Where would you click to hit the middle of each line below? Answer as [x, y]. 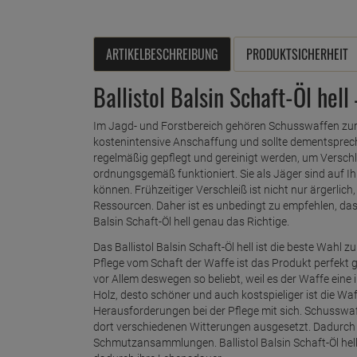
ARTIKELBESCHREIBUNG [162, 54]
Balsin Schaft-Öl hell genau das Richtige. [191, 221]
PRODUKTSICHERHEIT [297, 54]
